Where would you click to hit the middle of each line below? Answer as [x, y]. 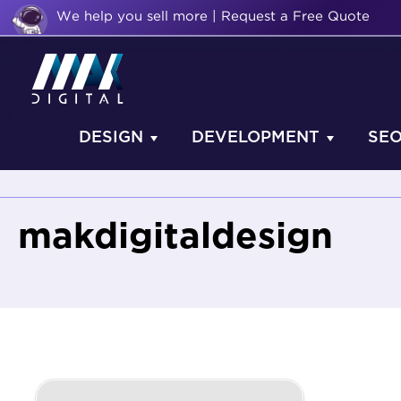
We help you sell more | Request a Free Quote [213, 17]
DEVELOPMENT [256, 138]
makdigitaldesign [175, 237]
